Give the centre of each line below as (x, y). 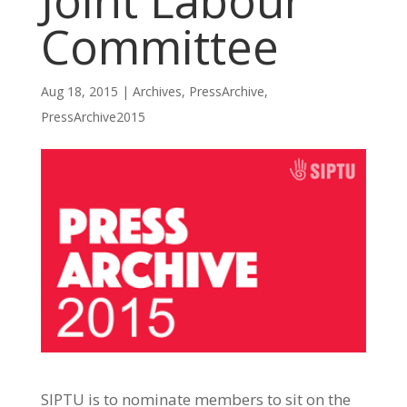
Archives (157, 91)
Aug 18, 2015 (79, 91)
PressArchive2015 (93, 117)
